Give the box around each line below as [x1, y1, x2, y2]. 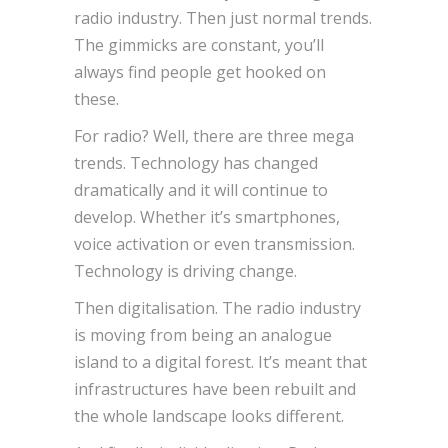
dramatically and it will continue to [74, 178, 328, 201]
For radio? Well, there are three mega [74, 124, 354, 147]
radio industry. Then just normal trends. [74, 6, 372, 29]
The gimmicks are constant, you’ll [74, 33, 324, 56]
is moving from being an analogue [74, 323, 332, 346]
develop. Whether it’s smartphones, [74, 205, 340, 228]
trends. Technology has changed [74, 151, 318, 174]
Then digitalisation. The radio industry [74, 296, 361, 319]
